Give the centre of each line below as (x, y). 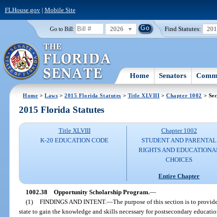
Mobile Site (60, 10)
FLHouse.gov (22, 10)
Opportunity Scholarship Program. (101, 192)
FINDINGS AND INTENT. (73, 201)
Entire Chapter (179, 176)
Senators (173, 75)
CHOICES (179, 160)
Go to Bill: (62, 29)
